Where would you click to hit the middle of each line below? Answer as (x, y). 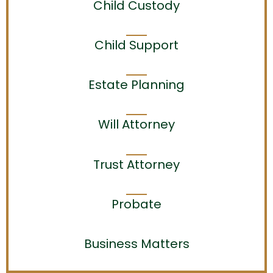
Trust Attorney (136, 164)
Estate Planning (136, 85)
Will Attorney (136, 125)
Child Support (136, 45)
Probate (136, 204)
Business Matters (136, 243)
